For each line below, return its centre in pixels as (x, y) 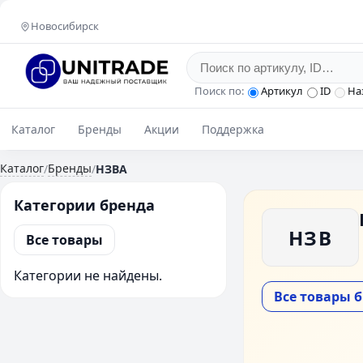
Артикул (282, 91)
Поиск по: (219, 91)
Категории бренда (84, 205)
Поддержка (233, 129)
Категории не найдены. (88, 275)
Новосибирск (65, 26)
